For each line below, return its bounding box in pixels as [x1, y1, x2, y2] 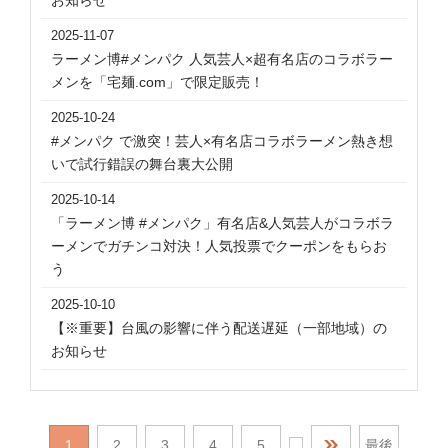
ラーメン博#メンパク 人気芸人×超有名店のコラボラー [51, 51, 393, 67]
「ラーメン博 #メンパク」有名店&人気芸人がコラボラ [51, 215, 394, 231]
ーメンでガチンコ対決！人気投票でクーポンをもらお [51, 238, 387, 254]
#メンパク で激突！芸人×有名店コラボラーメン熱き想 [51, 133, 393, 149]
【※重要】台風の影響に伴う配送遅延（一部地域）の [51, 320, 387, 336]
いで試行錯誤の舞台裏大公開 [51, 156, 233, 172]
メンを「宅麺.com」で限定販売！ [51, 74, 264, 90]
